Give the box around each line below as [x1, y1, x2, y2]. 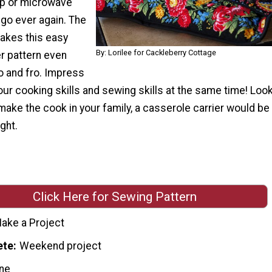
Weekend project [19, 239, 102, 252]
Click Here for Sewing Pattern [33, 189, 197, 204]
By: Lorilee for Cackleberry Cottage [95, 48, 216, 58]
